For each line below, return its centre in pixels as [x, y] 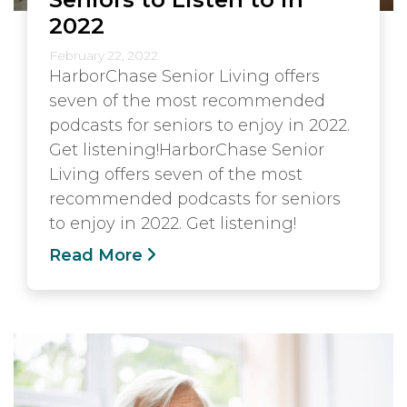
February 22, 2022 [104, 55]
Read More [96, 255]
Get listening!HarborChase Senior [187, 150]
